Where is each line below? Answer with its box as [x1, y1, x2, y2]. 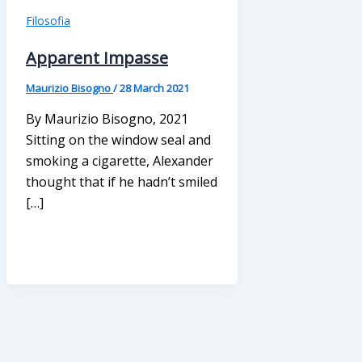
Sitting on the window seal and [26, 130, 211, 149]
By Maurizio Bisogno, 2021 [26, 109, 188, 128]
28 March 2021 [120, 80, 189, 95]
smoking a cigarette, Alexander [26, 151, 213, 170]
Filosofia [26, 13, 70, 29]
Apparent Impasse [26, 46, 168, 69]
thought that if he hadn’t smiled [26, 172, 217, 191]
